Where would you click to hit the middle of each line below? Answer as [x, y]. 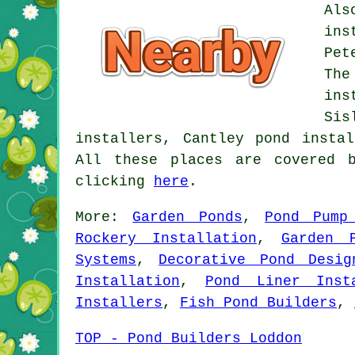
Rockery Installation [166, 239]
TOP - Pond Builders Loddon [189, 339]
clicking [115, 182]
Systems [106, 260]
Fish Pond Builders [258, 303]
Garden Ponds [187, 218]
